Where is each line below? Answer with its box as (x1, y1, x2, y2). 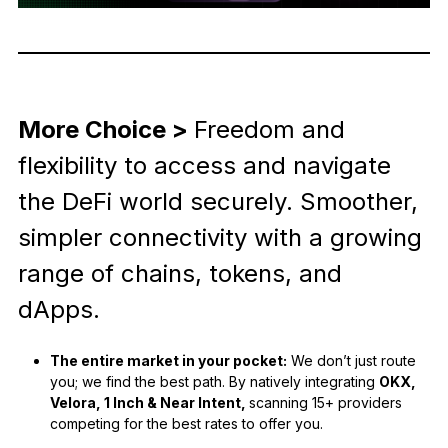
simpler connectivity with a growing (17, 223, 422, 253)
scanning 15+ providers (248, 394, 402, 412)
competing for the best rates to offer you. (49, 415, 323, 433)
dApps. (17, 295, 100, 325)
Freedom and (193, 115, 345, 145)
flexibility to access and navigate (17, 151, 391, 181)
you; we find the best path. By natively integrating (49, 373, 379, 391)
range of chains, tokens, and (17, 259, 342, 289)
